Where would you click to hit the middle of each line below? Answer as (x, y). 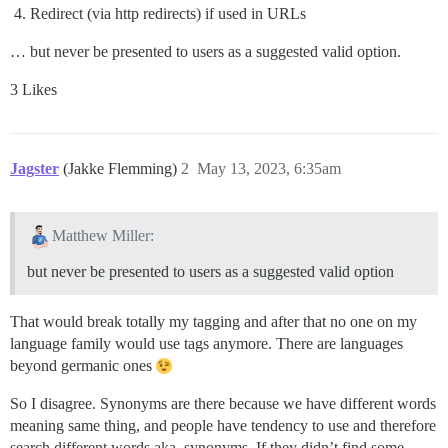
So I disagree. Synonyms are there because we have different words (223, 403)
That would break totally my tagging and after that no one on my (213, 321)
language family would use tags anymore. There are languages (206, 343)
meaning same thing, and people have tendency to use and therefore (223, 425)
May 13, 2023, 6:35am (269, 168)
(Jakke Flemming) (122, 168)
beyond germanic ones (83, 365)
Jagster (34, 168)
